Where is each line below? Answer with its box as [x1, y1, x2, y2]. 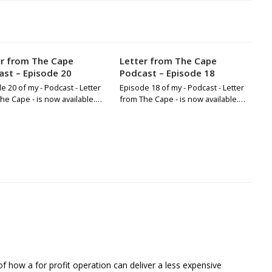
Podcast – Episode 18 [120, 67, 216, 80]
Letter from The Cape [120, 55, 217, 67]
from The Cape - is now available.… [120, 93, 246, 105]
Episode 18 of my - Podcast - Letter [120, 82, 245, 93]
